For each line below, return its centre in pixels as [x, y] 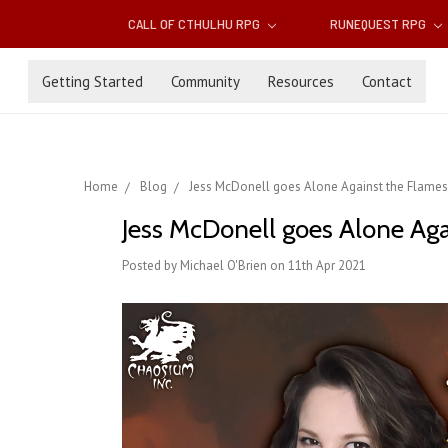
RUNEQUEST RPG [379, 24]
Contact [387, 81]
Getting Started [92, 81]
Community [205, 81]
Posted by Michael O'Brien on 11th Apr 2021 [244, 266]
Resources [301, 81]
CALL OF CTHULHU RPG [196, 24]
